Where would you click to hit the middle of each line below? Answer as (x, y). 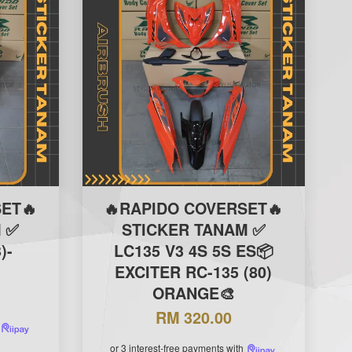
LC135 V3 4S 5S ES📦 (193, 250)
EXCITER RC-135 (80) (194, 271)
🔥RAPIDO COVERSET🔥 (194, 208)
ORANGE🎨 (193, 293)
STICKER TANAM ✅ (193, 229)
